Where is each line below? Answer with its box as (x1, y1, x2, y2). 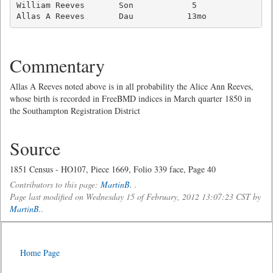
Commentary (10, 53, 105, 77)
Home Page (20, 247, 60, 258)
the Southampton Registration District (10, 105, 140, 116)
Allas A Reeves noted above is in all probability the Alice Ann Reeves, (10, 80, 253, 92)
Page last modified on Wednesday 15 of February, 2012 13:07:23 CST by (10, 191, 261, 202)
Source (10, 136, 60, 160)
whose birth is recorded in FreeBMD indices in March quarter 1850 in (10, 93, 251, 104)
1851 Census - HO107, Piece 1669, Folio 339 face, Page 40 (10, 163, 216, 175)
